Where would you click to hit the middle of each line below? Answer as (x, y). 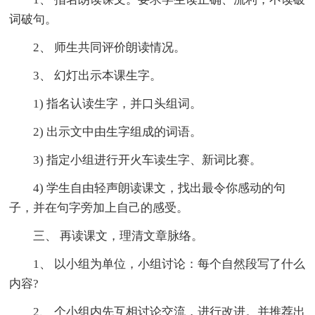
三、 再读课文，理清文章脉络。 (107, 236)
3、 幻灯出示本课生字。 (86, 75)
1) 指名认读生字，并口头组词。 (106, 103)
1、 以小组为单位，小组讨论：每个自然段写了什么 (157, 264)
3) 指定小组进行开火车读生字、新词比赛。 (136, 160)
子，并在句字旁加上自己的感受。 (99, 207)
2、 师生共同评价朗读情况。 (98, 47)
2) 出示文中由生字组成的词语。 (106, 131)
